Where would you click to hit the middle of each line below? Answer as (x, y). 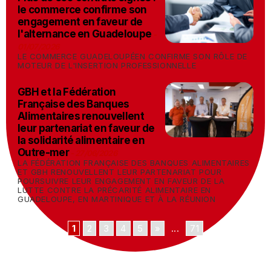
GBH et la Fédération (67, 92)
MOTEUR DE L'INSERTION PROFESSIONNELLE (107, 65)
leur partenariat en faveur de (86, 128)
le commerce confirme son (82, 10)
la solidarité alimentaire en (81, 140)
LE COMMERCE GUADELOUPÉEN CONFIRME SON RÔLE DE (133, 56)
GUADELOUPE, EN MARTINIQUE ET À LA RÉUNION (117, 199)
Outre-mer (43, 152)
